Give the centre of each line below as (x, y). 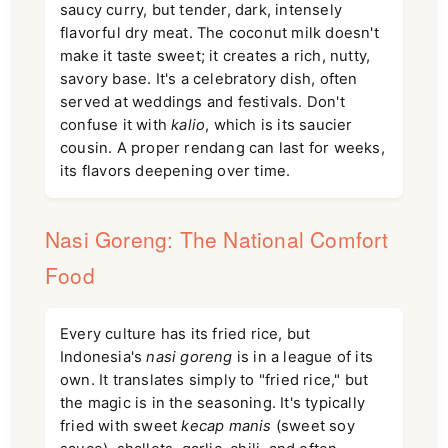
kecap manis (226, 425)
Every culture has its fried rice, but (185, 333)
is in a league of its (303, 356)
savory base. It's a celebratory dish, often (209, 79)
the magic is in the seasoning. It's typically (212, 402)
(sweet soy (313, 425)
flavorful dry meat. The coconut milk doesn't (219, 33)
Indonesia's (103, 356)
